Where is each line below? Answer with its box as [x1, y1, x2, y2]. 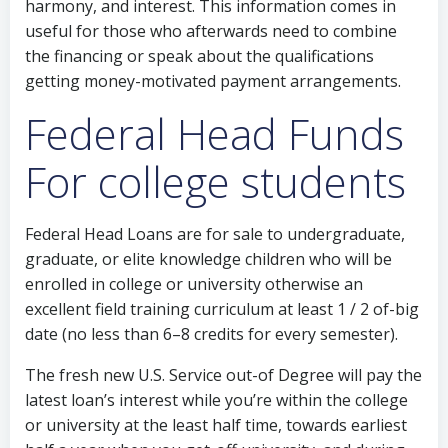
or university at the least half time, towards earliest [25, 414, 407, 436]
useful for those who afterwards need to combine [25, 20, 397, 42]
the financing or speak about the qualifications [25, 45, 374, 67]
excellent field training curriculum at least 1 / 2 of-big [25, 298, 419, 320]
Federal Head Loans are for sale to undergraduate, [25, 223, 405, 245]
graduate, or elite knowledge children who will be [25, 248, 392, 270]
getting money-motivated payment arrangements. [25, 70, 401, 92]
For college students [25, 153, 406, 210]
